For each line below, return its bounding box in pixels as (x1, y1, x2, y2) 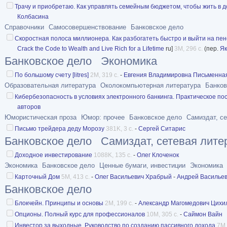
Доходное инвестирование (15, 151, 92, 159)
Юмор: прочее (81, 113, 125, 121)
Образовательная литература (5, 81, 96, 89)
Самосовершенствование (49, 23, 126, 31)
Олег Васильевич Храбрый (95, 173, 172, 180)
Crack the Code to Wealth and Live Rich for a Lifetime (17, 45, 164, 52)
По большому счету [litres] (15, 71, 89, 79)
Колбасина (17, 13, 49, 20)
